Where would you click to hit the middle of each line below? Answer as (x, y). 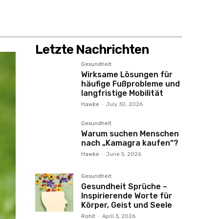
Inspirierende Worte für (127, 196)
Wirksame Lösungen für (127, 75)
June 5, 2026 (124, 154)
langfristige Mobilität (122, 93)
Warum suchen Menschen (130, 134)
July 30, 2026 (124, 104)
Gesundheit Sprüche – (124, 186)
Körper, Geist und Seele (127, 205)
